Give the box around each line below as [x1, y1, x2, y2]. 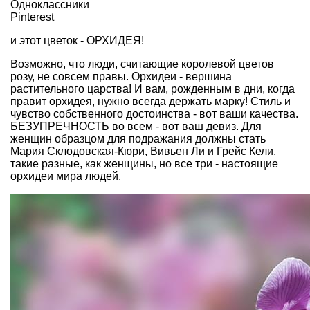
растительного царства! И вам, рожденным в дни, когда [10, 82, 295, 95]
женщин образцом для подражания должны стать [10, 132, 266, 145]
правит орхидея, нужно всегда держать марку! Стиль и [10, 95, 291, 107]
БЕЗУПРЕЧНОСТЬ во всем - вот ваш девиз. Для [10, 120, 262, 132]
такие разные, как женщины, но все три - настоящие [10, 157, 278, 170]
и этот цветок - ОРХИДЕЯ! [10, 34, 144, 46]
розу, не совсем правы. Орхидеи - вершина [10, 70, 232, 82]
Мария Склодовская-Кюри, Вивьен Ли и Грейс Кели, [10, 145, 276, 157]
